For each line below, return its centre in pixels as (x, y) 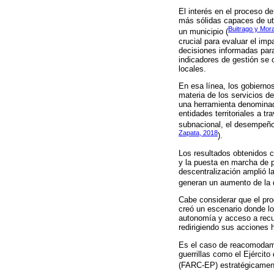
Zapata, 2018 (198, 133)
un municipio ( (203, 32)
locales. (192, 68)
